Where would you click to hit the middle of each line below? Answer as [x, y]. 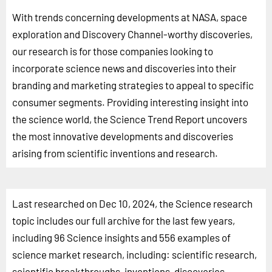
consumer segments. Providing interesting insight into [130, 102]
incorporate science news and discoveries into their [124, 68]
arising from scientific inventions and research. [115, 153]
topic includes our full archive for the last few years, [124, 220]
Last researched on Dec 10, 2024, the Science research [132, 203]
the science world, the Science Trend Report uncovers [130, 119]
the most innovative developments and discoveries [123, 136]
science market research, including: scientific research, [134, 254]
